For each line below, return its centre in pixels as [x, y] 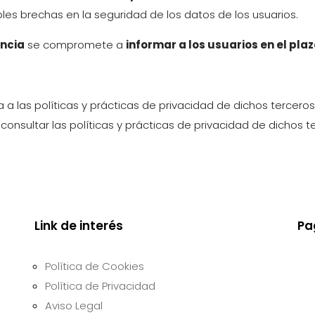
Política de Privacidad [101, 285]
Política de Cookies [95, 266]
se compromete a [75, 44]
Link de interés [79, 225]
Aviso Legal [74, 305]
